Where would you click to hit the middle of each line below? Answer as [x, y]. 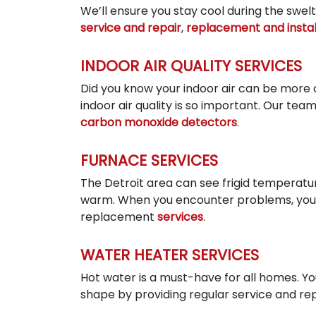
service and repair [131, 28]
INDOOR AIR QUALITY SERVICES [191, 66]
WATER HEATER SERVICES [170, 255]
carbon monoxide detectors [159, 122]
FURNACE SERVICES [149, 160]
